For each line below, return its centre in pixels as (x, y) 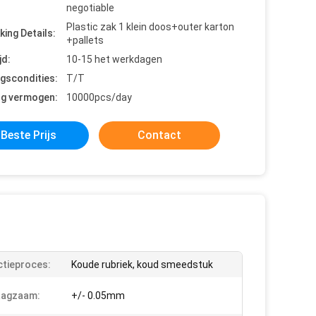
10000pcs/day (99, 97)
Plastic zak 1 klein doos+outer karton (150, 27)
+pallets (85, 40)
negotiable (90, 8)
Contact (159, 135)
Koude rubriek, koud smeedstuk (142, 265)
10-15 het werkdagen (114, 59)
